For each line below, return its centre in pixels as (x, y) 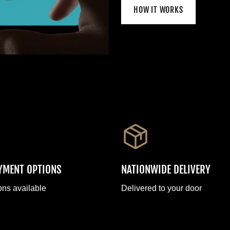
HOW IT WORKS (158, 9)
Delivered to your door (161, 188)
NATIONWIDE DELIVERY (166, 169)
